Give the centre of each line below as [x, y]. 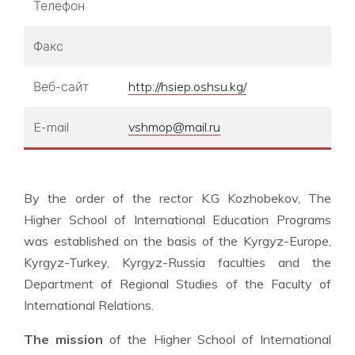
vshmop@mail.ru [174, 127]
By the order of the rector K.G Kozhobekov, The [177, 198]
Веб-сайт [61, 87]
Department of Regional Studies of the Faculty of [177, 284]
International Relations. [89, 305]
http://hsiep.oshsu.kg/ [187, 87]
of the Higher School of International [221, 340]
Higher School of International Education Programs [177, 220]
